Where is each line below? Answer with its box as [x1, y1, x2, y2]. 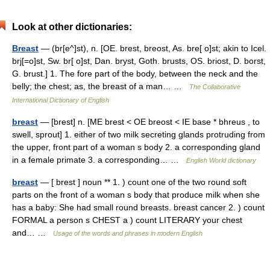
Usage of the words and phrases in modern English [53, 230, 202, 237]
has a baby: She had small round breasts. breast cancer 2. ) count [12, 202, 265, 212]
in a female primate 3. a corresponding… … [12, 155, 186, 165]
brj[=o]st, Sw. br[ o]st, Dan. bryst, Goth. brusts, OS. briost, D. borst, [12, 56, 266, 66]
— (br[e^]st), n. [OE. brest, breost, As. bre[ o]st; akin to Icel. [39, 43, 266, 53]
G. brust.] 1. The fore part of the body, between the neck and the [12, 69, 258, 78]
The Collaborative [189, 83, 240, 90]
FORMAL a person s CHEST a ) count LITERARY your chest [12, 215, 242, 225]
